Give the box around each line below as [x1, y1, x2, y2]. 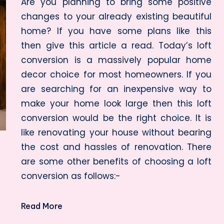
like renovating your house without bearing [21, 126, 211, 138]
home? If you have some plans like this [21, 25, 211, 37]
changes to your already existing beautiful [21, 10, 211, 22]
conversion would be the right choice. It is [21, 112, 211, 124]
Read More [21, 201, 63, 211]
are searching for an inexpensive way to [21, 83, 211, 95]
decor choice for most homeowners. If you [21, 68, 211, 80]
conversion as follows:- [21, 170, 121, 182]
